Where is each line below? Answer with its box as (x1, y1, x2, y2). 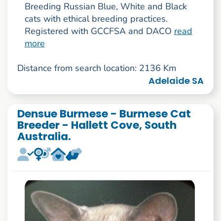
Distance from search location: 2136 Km (17, 62, 176, 74)
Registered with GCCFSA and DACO (24, 25, 174, 37)
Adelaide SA (148, 74, 204, 87)
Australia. (17, 128, 71, 144)
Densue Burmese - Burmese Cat (17, 106, 191, 121)
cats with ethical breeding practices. (24, 13, 168, 25)
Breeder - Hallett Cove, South (17, 117, 177, 133)
